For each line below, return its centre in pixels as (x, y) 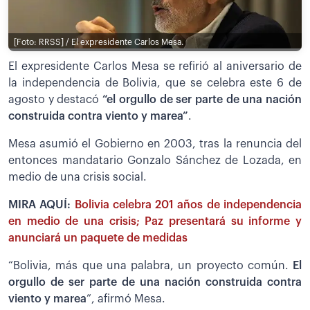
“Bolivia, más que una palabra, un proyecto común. (151, 265)
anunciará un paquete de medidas (98, 238)
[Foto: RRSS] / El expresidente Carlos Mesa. (99, 42)
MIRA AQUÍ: (42, 204)
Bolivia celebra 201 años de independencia (188, 204)
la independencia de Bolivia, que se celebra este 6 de (155, 83)
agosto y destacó (56, 99)
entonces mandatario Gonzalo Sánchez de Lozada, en (155, 160)
